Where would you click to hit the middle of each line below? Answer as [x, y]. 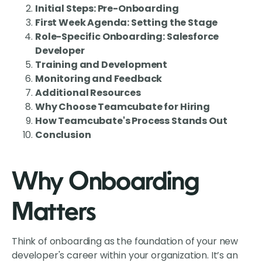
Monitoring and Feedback [99, 79]
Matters [54, 214]
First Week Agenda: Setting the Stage [127, 23]
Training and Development [101, 65]
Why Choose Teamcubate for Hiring [123, 107]
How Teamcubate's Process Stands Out [131, 121]
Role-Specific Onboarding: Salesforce [127, 37]
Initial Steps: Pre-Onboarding [107, 9]
